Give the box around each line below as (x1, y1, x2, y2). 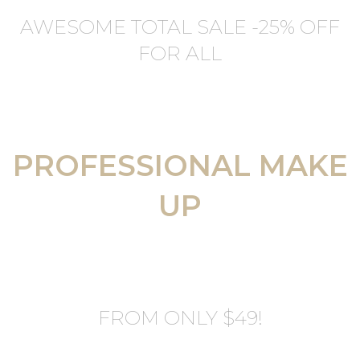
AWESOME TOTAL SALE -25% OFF (20, 15, 340, 39)
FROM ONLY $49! (97, 306, 263, 330)
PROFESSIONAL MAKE (12, 148, 348, 184)
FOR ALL (138, 42, 222, 66)
